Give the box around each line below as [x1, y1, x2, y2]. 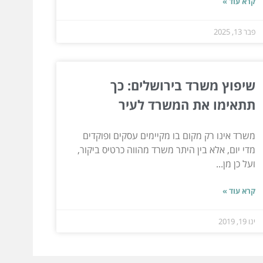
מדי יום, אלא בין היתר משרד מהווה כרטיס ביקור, [77, 143, 255, 156]
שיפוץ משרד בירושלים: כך [110, 76, 255, 94]
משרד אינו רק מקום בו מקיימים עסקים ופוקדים [82, 129, 255, 142]
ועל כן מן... [215, 157, 255, 170]
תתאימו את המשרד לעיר [118, 95, 255, 113]
